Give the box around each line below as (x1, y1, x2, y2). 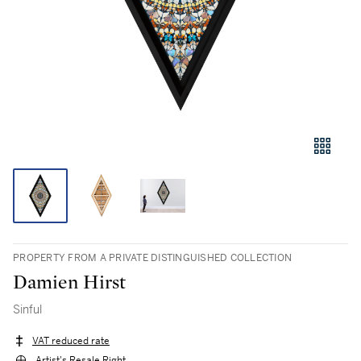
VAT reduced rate (32, 334, 110, 348)
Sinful (13, 302, 42, 317)
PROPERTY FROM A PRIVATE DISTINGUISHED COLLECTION (13, 251, 292, 264)
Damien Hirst (13, 273, 126, 293)
